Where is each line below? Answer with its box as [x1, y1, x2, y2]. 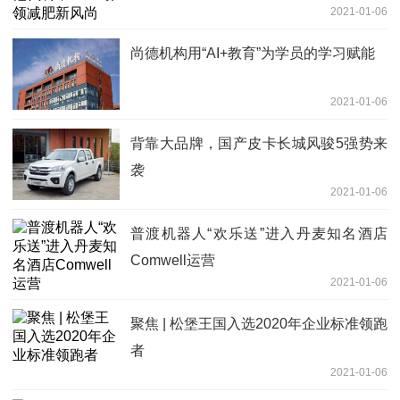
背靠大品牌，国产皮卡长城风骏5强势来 [130, 136, 387, 152]
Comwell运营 [130, 253, 215, 269]
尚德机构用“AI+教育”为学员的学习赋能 [130, 46, 375, 62]
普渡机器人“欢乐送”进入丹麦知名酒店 [130, 226, 387, 242]
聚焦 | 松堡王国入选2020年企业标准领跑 [130, 316, 387, 332]
